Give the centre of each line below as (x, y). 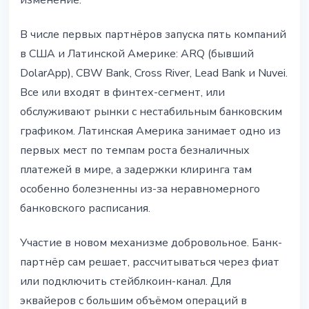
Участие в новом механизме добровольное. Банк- (151, 243)
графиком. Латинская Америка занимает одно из (150, 131)
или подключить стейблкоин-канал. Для (126, 282)
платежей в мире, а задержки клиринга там (136, 170)
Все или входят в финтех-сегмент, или (122, 93)
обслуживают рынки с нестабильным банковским (151, 112)
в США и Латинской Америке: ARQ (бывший (137, 54)
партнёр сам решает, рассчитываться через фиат (150, 262)
